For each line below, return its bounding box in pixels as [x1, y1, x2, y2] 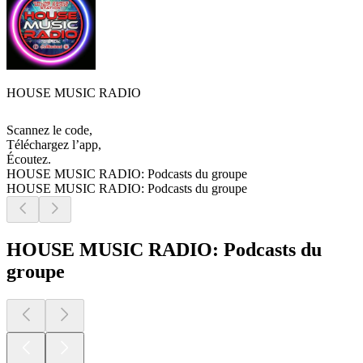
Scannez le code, [6, 123, 92, 138]
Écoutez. [6, 152, 51, 167]
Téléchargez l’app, [6, 138, 101, 152]
